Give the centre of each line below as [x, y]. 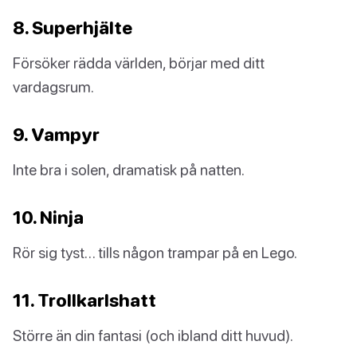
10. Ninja [48, 218]
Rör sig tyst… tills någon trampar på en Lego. [155, 253]
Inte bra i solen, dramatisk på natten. [129, 170]
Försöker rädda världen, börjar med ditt [139, 63]
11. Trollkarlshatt [84, 300]
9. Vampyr [56, 135]
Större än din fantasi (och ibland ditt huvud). [153, 335]
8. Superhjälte [73, 28]
